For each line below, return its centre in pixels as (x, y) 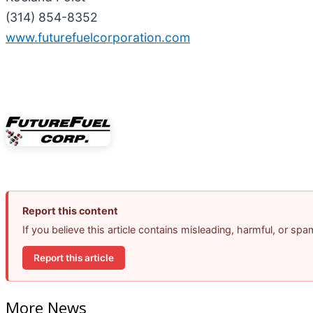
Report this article (74, 257)
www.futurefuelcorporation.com (98, 37)
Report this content (70, 211)
